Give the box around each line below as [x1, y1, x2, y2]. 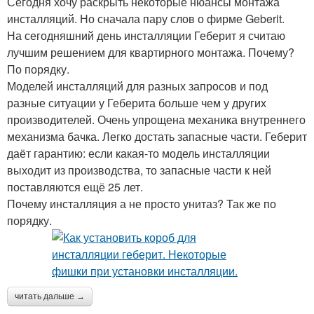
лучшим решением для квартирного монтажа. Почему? [7, 44, 294, 60]
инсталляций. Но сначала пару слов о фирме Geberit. [7, 11, 285, 27]
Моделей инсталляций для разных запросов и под [7, 78, 268, 94]
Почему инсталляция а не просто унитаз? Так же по [7, 196, 276, 212]
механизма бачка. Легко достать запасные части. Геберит [7, 128, 307, 144]
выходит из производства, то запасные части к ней [7, 162, 271, 178]
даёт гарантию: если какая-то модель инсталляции [7, 145, 270, 161]
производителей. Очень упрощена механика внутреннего [7, 111, 306, 128]
